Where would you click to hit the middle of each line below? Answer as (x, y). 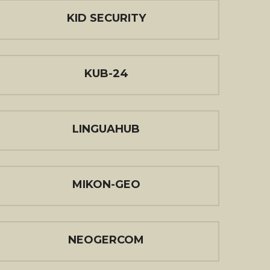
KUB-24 (106, 74)
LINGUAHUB (106, 129)
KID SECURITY (106, 18)
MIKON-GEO (106, 184)
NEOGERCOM (106, 240)
